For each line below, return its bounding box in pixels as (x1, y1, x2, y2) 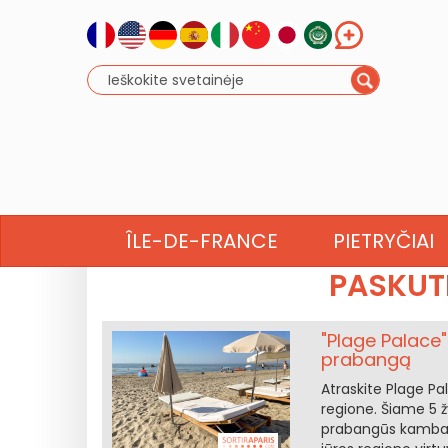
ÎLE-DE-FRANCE (126, 227, 279, 255)
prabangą (320, 347, 411, 372)
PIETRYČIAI (333, 227, 435, 255)
